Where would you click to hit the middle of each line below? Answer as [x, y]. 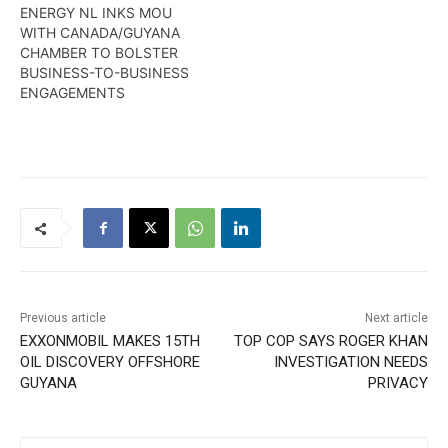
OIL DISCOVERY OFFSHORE [110, 362]
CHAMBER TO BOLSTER [99, 53]
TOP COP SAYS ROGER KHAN [330, 341]
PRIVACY [397, 383]
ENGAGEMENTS [72, 93]
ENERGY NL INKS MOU [96, 13]
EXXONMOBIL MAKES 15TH [110, 341]
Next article [396, 318]
